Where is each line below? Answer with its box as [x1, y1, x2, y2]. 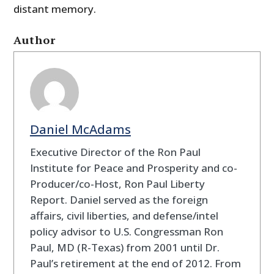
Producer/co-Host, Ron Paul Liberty [29, 176, 205, 191]
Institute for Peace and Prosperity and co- [29, 160, 237, 175]
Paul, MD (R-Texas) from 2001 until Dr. [29, 240, 220, 254]
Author [13, 32, 56, 48]
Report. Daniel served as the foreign [29, 192, 208, 207]
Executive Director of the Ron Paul [29, 144, 201, 159]
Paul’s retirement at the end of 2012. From [29, 256, 241, 270]
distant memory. [13, 2, 97, 17]
